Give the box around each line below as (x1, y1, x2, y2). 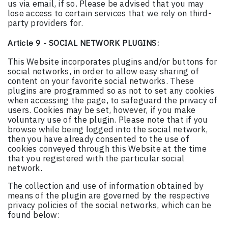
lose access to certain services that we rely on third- (8, 8, 211, 19)
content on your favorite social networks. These (8, 75, 194, 87)
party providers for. (8, 17, 83, 29)
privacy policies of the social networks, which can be (8, 199, 212, 211)
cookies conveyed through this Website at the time (8, 143, 207, 155)
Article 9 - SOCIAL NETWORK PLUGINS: (8, 38, 159, 48)
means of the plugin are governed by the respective (8, 190, 210, 202)
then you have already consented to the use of (8, 133, 189, 145)
